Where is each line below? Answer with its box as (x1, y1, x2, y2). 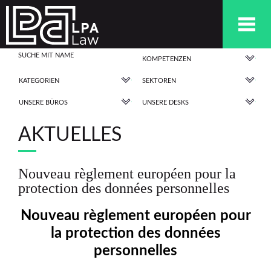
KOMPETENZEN (142, 56, 191, 62)
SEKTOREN (142, 77, 176, 84)
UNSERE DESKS (142, 99, 189, 106)
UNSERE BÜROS (19, 99, 68, 106)
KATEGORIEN (19, 77, 59, 84)
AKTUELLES (18, 125, 122, 145)
